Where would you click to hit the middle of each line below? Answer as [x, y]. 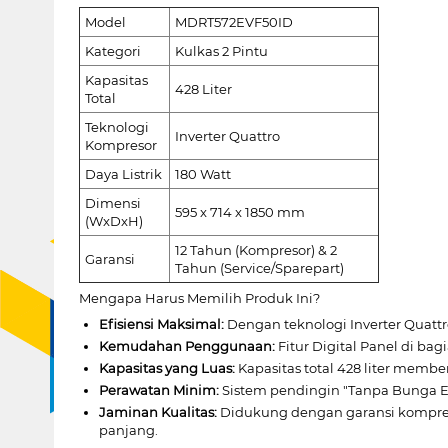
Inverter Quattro [227, 135]
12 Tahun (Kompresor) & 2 [255, 249]
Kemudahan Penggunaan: [186, 345]
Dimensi [112, 202]
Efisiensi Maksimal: [161, 323]
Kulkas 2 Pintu [221, 50]
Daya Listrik [123, 173]
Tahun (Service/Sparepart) [259, 267]
